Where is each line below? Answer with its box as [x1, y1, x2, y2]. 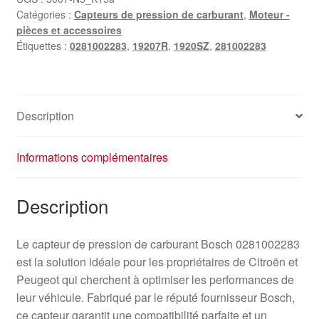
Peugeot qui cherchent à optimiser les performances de [16, 271, 294, 288]
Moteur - [249, 7, 290, 22]
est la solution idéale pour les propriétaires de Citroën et [16, 253, 298, 270]
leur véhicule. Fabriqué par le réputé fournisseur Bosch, [16, 288, 295, 305]
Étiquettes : [16, 38, 70, 53]
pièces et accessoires [16, 23, 122, 38]
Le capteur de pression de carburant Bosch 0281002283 [16, 235, 300, 252]
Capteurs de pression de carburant [73, 7, 244, 22]
